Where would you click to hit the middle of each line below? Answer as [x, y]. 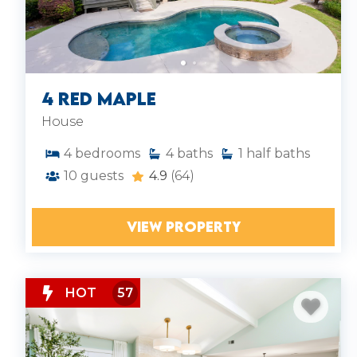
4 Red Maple [99, 98]
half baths [278, 153]
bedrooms [108, 153]
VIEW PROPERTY [183, 227]
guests [102, 175]
